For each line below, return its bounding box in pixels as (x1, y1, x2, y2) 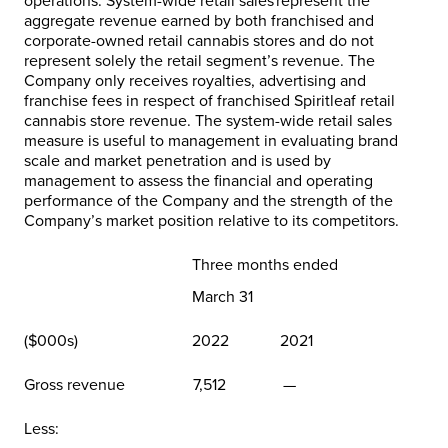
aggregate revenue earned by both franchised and (24, 11, 374, 32)
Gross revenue (24, 375, 125, 396)
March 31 (192, 287, 253, 308)
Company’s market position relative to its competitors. (24, 211, 399, 232)
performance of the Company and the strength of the (24, 191, 393, 212)
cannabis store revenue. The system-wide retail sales (24, 111, 392, 132)
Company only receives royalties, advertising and (24, 71, 366, 92)
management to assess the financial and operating (24, 171, 373, 192)
